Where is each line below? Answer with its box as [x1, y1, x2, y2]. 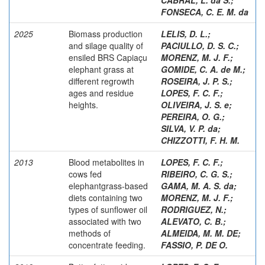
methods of [69, 227, 111, 239]
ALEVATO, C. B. [161, 215, 223, 227]
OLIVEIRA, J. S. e [161, 98, 229, 111]
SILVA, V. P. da [161, 122, 218, 134]
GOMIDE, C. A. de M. [161, 63, 243, 75]
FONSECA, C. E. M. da [161, 5, 248, 18]
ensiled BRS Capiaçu [69, 51, 147, 63]
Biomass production [69, 27, 143, 40]
